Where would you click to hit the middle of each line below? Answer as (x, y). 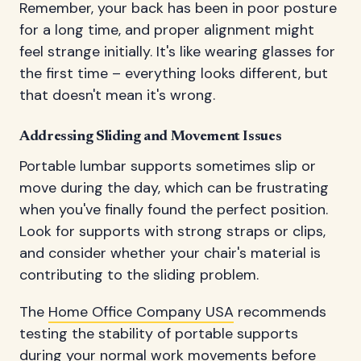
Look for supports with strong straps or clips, (172, 231)
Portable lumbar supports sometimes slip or (168, 166)
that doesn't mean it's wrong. (117, 95)
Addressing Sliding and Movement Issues (151, 137)
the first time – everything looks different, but (174, 73)
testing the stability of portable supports (159, 334)
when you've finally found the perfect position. (174, 209)
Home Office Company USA (141, 312)
